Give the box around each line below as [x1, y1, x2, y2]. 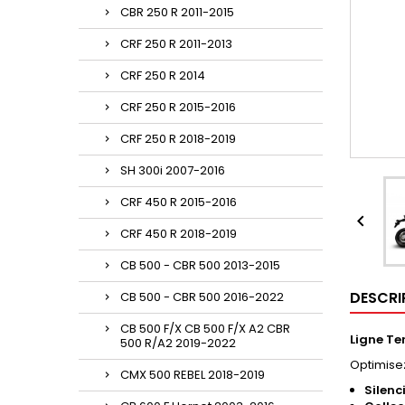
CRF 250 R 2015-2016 [120, 99, 236, 116]
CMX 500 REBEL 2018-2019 [120, 366, 265, 383]
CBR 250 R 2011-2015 [120, 4, 234, 21]
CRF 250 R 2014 [120, 67, 205, 84]
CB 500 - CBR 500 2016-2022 [120, 288, 284, 306]
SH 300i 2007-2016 [120, 162, 225, 179]
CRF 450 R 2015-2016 [120, 193, 237, 211]
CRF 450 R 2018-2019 [120, 225, 237, 242]
